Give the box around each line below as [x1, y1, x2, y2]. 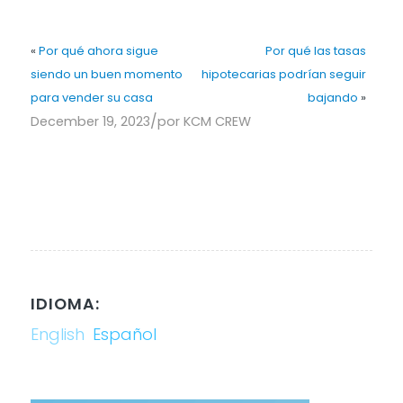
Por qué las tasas [264, 41, 366, 59]
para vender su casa [30, 88, 153, 106]
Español [92, 322, 157, 345]
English [30, 322, 85, 345]
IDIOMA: [30, 292, 100, 315]
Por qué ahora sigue [38, 41, 158, 59]
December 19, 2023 [30, 112, 150, 130]
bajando [307, 88, 358, 106]
